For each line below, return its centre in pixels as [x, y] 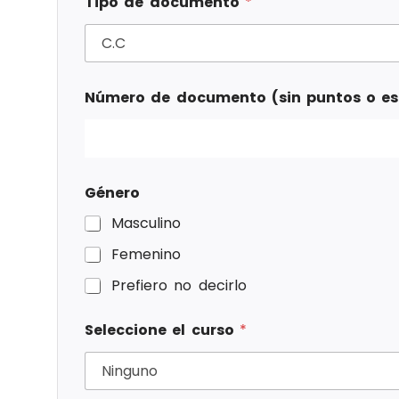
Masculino [147, 224]
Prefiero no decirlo [179, 286]
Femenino [147, 255]
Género [113, 193]
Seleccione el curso [162, 330]
